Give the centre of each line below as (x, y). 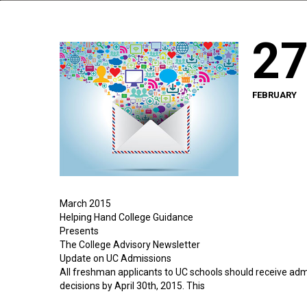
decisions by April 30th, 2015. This (132, 285)
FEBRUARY (274, 95)
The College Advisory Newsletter (130, 244)
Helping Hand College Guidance (126, 217)
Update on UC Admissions (115, 258)
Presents (79, 231)
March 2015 (85, 203)
